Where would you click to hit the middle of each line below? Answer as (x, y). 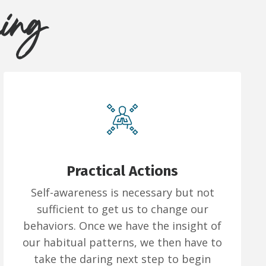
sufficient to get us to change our (122, 209)
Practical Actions (122, 171)
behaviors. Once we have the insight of (122, 226)
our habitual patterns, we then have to (122, 243)
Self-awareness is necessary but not (122, 193)
